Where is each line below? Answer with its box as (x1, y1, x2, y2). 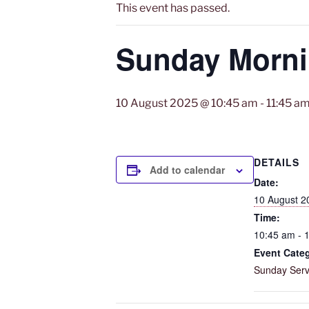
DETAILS (254, 155, 299, 169)
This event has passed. (116, 1, 230, 14)
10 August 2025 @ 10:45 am (116, 97, 258, 110)
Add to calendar (150, 163, 225, 177)
